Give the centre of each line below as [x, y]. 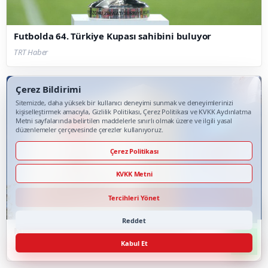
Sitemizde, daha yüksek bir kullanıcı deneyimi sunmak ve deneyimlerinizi [124, 103]
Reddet [134, 220]
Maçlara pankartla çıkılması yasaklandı [101, 230]
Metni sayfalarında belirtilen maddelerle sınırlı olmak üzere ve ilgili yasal [124, 121]
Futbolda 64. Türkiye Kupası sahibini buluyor [113, 36]
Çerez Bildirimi [48, 89]
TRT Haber [31, 52]
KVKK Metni [134, 173]
